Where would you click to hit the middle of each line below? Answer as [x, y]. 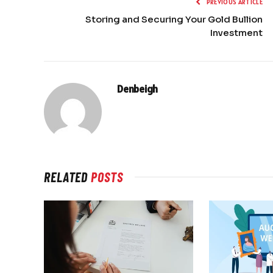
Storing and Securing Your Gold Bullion [174, 19]
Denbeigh [137, 89]
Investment [236, 32]
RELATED [68, 176]
